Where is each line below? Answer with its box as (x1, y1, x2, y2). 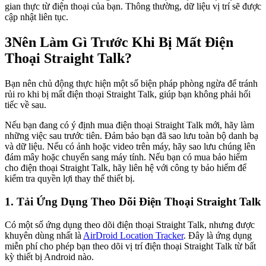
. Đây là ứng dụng (183, 230, 252, 240)
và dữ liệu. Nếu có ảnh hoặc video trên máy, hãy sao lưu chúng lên (5, 141, 255, 152)
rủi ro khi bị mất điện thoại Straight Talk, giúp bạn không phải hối (5, 89, 251, 100)
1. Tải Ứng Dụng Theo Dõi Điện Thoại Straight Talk (5, 195, 261, 208)
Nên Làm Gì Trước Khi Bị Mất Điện (12, 34, 233, 50)
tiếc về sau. (5, 100, 46, 110)
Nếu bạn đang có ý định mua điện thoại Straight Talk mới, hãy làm (5, 120, 254, 131)
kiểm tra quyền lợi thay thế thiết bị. (5, 173, 135, 184)
